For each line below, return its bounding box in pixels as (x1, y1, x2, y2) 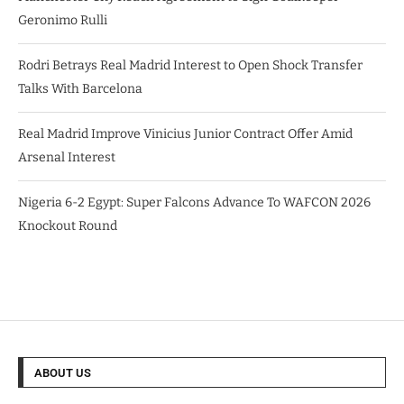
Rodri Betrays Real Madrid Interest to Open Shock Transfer (18, 57, 363, 73)
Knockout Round (18, 217, 117, 234)
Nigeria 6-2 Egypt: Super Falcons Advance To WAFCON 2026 (18, 194, 371, 210)
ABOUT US (34, 365, 91, 380)
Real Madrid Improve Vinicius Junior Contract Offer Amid (18, 125, 353, 142)
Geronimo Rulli (18, 12, 107, 28)
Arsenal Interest (18, 149, 115, 165)
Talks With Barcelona (18, 80, 142, 96)
